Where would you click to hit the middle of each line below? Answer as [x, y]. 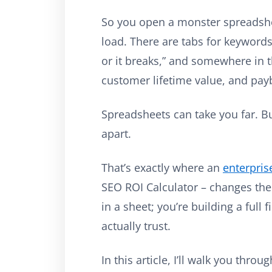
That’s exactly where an [162, 167]
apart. [116, 133]
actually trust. [136, 226]
